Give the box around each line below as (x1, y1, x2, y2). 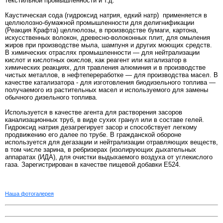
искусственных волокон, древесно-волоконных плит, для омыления (5, 34, 210, 42)
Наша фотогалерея (5, 191, 54, 197)
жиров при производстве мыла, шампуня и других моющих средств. (5, 41, 212, 49)
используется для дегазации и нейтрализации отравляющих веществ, (5, 138, 218, 146)
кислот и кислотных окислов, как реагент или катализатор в (5, 56, 187, 64)
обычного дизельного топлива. (5, 94, 98, 102)
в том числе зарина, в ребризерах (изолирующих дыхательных (5, 146, 196, 154)
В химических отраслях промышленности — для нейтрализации (5, 49, 200, 57)
